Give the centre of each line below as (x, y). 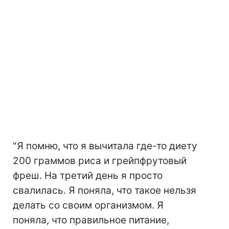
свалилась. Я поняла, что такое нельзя (105, 191)
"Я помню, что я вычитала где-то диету (105, 146)
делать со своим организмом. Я (88, 205)
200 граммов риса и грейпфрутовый (100, 161)
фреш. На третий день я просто (88, 176)
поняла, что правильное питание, (91, 220)
